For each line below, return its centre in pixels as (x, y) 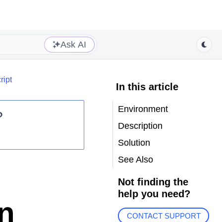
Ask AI (73, 44)
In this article (147, 87)
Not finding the (153, 182)
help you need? (154, 194)
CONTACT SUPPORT (164, 216)
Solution (134, 143)
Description (140, 126)
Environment (143, 109)
